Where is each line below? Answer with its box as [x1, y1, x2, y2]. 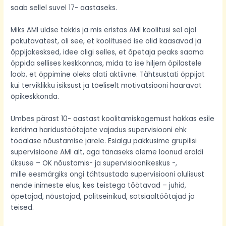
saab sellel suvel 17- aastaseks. [11, 3, 118, 13]
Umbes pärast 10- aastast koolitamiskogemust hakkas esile [11, 114, 215, 124]
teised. [11, 202, 34, 212]
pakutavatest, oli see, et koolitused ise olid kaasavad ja [11, 36, 202, 46]
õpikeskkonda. [11, 92, 60, 102]
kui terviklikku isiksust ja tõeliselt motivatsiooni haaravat [11, 81, 202, 91]
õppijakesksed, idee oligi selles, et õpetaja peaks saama [11, 47, 204, 58]
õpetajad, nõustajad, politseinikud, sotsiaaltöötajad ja [11, 191, 195, 201]
